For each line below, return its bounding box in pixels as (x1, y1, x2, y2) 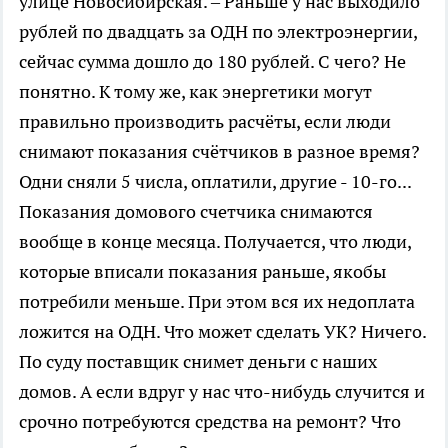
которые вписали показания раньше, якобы (19, 259, 386, 283)
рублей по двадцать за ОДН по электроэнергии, (19, 19, 417, 43)
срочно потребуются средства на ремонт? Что (19, 409, 401, 433)
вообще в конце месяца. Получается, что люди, (19, 229, 411, 253)
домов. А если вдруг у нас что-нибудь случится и (19, 379, 425, 403)
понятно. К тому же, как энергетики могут (19, 79, 372, 103)
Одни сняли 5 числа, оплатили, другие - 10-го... (19, 169, 411, 193)
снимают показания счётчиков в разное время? (19, 139, 420, 163)
